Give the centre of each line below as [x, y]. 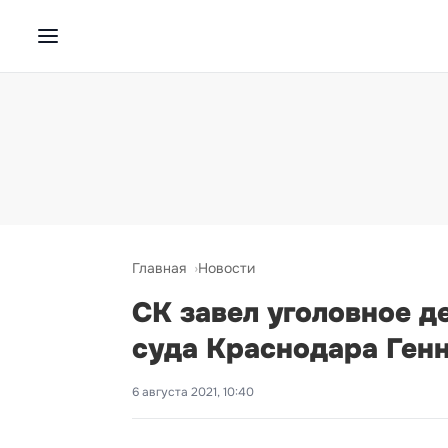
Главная [159, 268]
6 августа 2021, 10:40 [193, 392]
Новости [226, 268]
